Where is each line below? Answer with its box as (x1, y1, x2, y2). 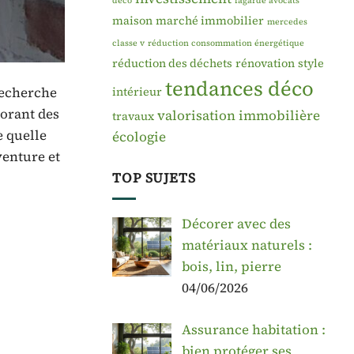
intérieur (112, 83, 162, 100)
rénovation (235, 55, 295, 71)
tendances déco (165, 74, 314, 103)
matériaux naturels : (181, 235, 312, 255)
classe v (112, 36, 145, 49)
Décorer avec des (181, 214, 291, 234)
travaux (112, 107, 154, 124)
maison (112, 12, 153, 28)
